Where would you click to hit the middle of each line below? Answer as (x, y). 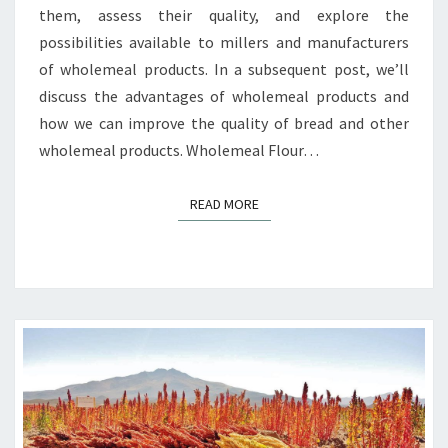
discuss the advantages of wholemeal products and (224, 95)
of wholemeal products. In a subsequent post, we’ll (224, 68)
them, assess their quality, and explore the (224, 14)
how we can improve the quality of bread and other (224, 122)
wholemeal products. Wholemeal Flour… (179, 149)
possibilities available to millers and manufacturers (224, 41)
